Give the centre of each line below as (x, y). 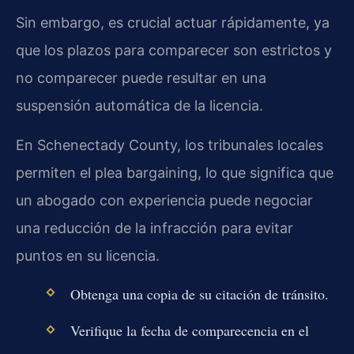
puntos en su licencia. (88, 255)
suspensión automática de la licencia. (139, 106)
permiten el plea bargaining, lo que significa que (175, 172)
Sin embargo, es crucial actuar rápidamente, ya (173, 23)
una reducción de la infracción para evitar (154, 228)
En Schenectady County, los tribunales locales (169, 145)
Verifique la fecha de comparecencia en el (189, 331)
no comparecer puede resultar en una (141, 78)
